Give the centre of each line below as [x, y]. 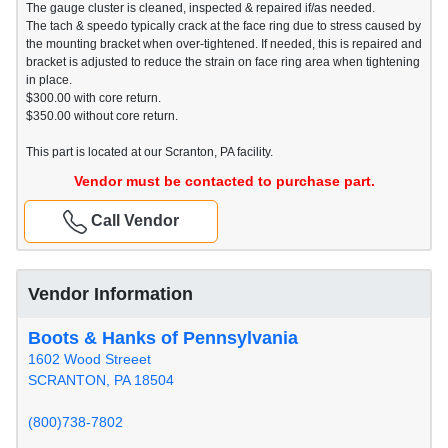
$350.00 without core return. [102, 116]
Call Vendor [133, 221]
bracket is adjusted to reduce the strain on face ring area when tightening [223, 62]
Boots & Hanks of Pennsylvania [163, 338]
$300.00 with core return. [93, 98]
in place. [49, 80]
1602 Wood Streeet [89, 359]
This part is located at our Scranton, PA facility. [149, 152]
